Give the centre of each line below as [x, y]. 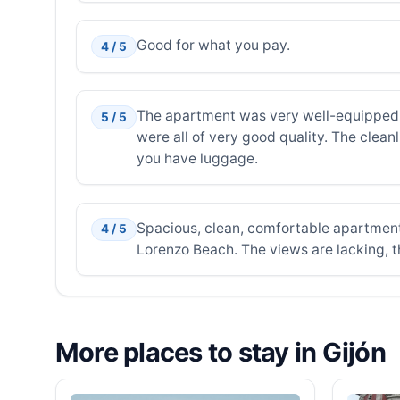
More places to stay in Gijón [221, 352]
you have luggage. [197, 159]
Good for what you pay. [213, 45]
